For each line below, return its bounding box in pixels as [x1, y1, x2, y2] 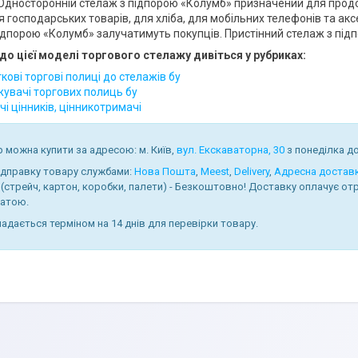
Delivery [234, 165, 269, 178]
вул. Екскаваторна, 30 [177, 144, 284, 157]
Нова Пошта [134, 165, 196, 178]
